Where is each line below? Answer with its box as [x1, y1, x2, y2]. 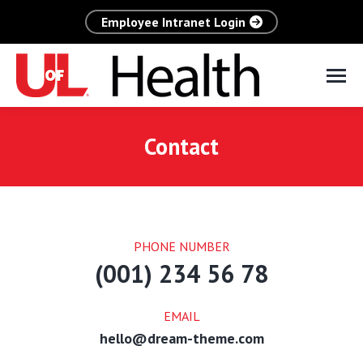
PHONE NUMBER [133, 238, 230, 254]
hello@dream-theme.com [99, 329, 264, 348]
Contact [144, 131, 219, 161]
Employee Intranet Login [101, 14, 246, 30]
